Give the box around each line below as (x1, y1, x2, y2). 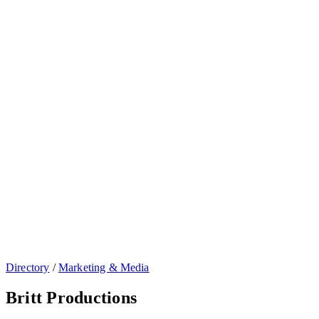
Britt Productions (6, 288, 137, 307)
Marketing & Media (58, 261, 150, 273)
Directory (6, 261, 50, 273)
